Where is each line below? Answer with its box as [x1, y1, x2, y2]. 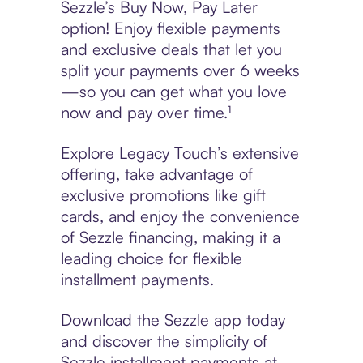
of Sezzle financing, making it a [60, 227, 280, 248]
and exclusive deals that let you [60, 39, 282, 60]
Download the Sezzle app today [60, 310, 285, 331]
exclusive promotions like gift [60, 185, 266, 206]
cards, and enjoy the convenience [60, 206, 300, 227]
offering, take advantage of [60, 164, 253, 185]
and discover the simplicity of [60, 331, 267, 352]
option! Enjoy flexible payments [60, 18, 280, 39]
